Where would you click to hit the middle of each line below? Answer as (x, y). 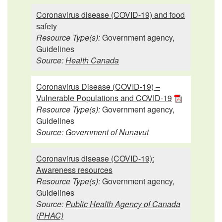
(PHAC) (50, 215)
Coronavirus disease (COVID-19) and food (111, 14)
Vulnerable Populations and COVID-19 (104, 98)
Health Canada (92, 60)
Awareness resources (74, 169)
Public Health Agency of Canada (123, 204)
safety (47, 26)
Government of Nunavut (107, 132)
